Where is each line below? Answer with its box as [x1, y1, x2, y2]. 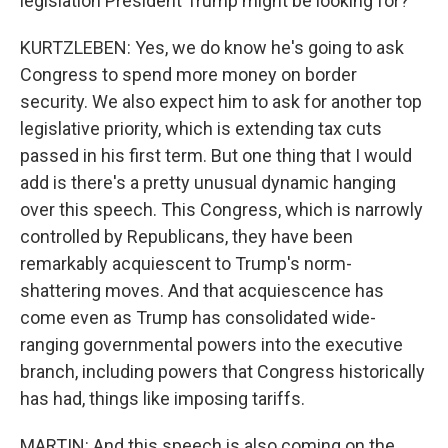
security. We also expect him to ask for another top [20, 91, 422, 112]
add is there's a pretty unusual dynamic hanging [20, 172, 396, 193]
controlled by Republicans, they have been [20, 226, 353, 247]
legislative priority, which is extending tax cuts [20, 118, 382, 139]
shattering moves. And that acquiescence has [20, 280, 384, 301]
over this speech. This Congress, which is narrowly [20, 199, 423, 220]
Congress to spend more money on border [20, 64, 357, 85]
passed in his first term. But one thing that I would [20, 145, 412, 166]
